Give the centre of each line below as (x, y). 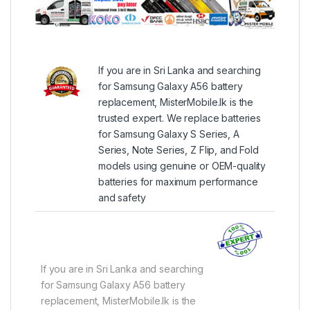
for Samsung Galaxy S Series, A (169, 134)
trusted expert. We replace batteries (180, 118)
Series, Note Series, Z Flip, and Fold (179, 149)
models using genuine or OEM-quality (182, 165)
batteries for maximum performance (178, 181)
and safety (122, 197)
